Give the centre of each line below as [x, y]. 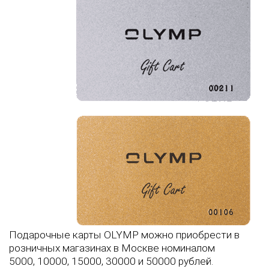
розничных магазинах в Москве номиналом [112, 248]
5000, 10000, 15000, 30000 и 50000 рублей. [111, 261]
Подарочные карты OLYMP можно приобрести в [124, 235]
